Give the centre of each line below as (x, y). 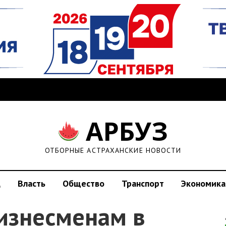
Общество (83, 183)
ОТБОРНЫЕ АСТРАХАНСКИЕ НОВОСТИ (113, 150)
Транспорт (143, 183)
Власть (32, 183)
